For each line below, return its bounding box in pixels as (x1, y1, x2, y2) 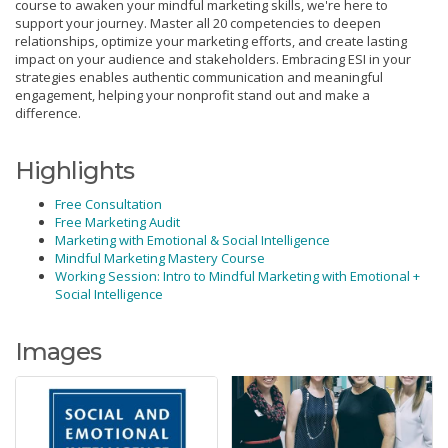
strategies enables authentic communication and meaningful (15, 68, 383, 87)
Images (15, 337, 101, 367)
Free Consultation (55, 195, 162, 214)
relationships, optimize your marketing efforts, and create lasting (15, 32, 407, 51)
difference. (15, 104, 81, 123)
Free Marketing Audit (55, 213, 180, 232)
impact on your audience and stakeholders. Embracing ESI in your (15, 50, 411, 69)
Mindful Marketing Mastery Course (55, 249, 265, 268)
